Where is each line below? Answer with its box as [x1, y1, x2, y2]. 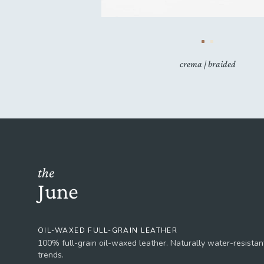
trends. [38, 249, 64, 260]
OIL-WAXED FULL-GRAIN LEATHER [38, 226, 178, 235]
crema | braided [179, 59, 236, 69]
